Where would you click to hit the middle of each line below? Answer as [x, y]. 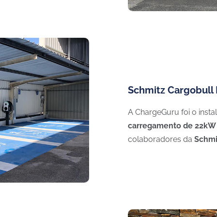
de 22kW [200, 125]
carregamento [155, 125]
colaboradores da [161, 139]
